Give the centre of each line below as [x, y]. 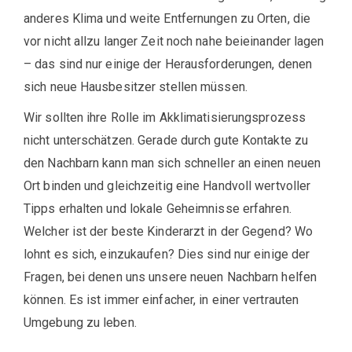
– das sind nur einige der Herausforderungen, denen [168, 64]
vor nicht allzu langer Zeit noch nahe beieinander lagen [174, 41]
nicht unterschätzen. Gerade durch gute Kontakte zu [166, 140]
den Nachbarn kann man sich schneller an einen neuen [172, 163]
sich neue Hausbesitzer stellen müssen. [136, 87]
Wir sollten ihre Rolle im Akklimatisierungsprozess [165, 117]
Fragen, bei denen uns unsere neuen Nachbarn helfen [170, 277]
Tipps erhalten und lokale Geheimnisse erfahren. [158, 209]
